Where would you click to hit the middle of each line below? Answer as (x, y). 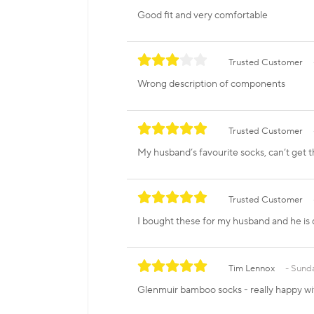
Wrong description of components (211, 84)
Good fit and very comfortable (203, 16)
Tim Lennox (252, 269)
